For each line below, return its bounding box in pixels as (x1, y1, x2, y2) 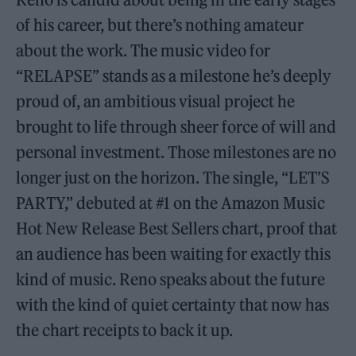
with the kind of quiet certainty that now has (16, 294, 330, 315)
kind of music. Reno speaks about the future (16, 269, 326, 289)
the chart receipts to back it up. (16, 319, 234, 340)
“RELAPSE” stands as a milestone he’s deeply (16, 65, 332, 86)
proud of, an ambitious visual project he (16, 91, 296, 111)
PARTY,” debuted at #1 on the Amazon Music (16, 192, 326, 213)
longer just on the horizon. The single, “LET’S (16, 167, 331, 188)
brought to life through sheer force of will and (16, 116, 337, 137)
